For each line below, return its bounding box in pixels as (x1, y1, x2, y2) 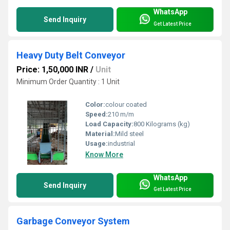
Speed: (85, 110, 108, 118)
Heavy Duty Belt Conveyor (16, 50, 125, 61)
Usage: (85, 139, 108, 147)
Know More (85, 150, 123, 159)
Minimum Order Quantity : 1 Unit (16, 78, 120, 86)
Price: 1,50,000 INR (16, 65, 88, 75)
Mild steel (115, 129, 144, 138)
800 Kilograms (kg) (133, 120, 190, 128)
